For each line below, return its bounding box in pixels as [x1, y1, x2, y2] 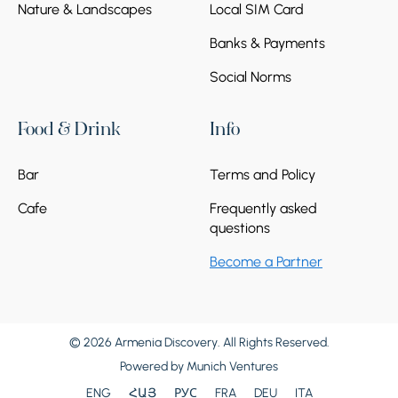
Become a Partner [210, 252, 322, 270]
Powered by [120, 358, 187, 374]
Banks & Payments [210, 34, 325, 52]
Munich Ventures [187, 358, 278, 374]
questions [210, 219, 270, 236]
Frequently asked [210, 199, 317, 217]
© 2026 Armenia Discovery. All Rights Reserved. [68, 334, 330, 350]
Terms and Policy [210, 165, 315, 183]
